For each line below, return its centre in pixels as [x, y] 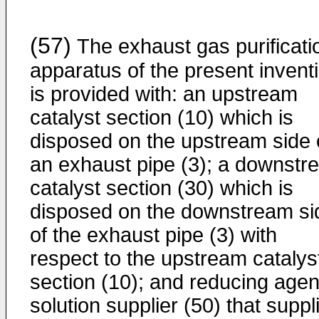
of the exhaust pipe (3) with [153, 235]
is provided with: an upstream [164, 94]
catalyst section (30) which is [162, 188]
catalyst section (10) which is [162, 117]
